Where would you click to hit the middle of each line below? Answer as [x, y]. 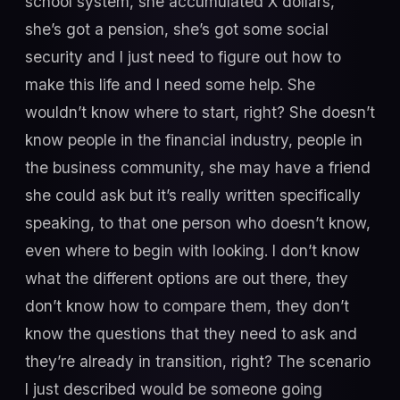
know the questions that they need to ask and [191, 333]
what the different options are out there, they [187, 278]
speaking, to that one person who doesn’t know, [198, 222]
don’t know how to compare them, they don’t [187, 305]
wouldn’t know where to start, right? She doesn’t [200, 112]
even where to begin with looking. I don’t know [192, 250]
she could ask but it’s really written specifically [193, 195]
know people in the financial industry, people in [194, 139]
